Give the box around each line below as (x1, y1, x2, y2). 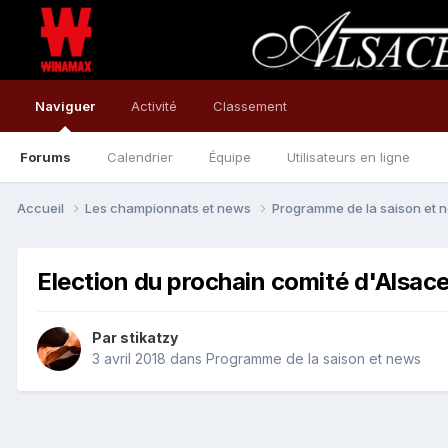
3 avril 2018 (92, 350, 166, 368)
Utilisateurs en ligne (287, 149, 410, 165)
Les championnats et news (85, 199, 254, 216)
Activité (131, 98, 177, 114)
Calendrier (107, 149, 173, 165)
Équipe (209, 149, 251, 165)
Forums (20, 149, 71, 165)
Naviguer (35, 98, 95, 114)
